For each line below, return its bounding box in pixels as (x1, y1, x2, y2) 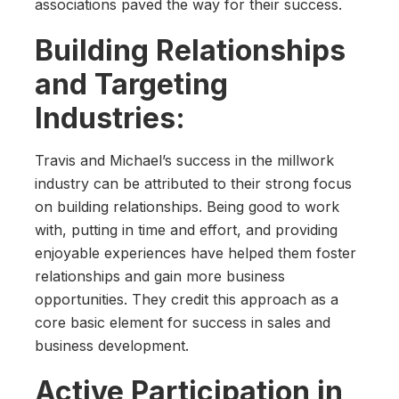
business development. (35, 337, 189, 355)
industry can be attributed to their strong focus (35, 175, 352, 193)
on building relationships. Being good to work (35, 198, 339, 216)
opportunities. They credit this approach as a (35, 290, 338, 309)
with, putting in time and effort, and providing (35, 221, 338, 240)
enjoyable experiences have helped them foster (35, 244, 356, 263)
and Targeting (35, 67, 228, 102)
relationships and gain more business (35, 267, 285, 286)
